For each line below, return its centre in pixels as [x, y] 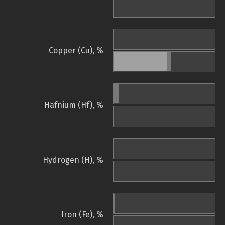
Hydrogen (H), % [73, 160]
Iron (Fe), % [82, 215]
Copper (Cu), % [76, 51]
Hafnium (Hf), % [74, 105]
